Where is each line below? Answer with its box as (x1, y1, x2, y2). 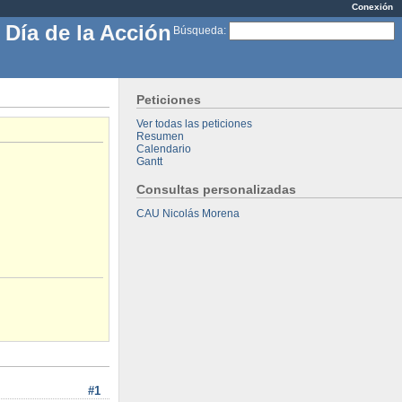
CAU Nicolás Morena (136, 206, 240, 220)
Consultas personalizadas (136, 181, 297, 197)
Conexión (352, 2, 393, 12)
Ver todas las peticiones (136, 117, 253, 130)
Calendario (136, 142, 192, 155)
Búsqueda (173, 23, 223, 37)
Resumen (136, 129, 185, 143)
